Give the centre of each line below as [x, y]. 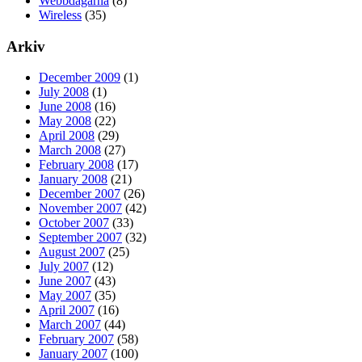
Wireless [60, 15]
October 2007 [74, 223]
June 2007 [65, 281]
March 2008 [70, 150]
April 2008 [67, 136]
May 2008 [65, 121]
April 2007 [67, 310]
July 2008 [64, 92]
